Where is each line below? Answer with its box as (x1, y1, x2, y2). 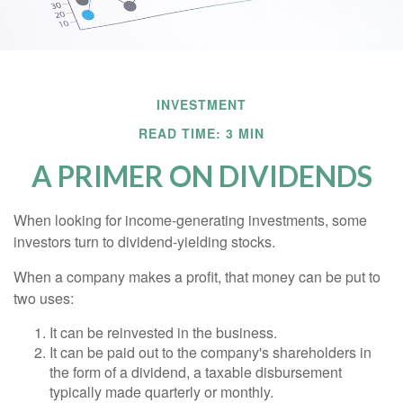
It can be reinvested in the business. (49, 322, 277, 343)
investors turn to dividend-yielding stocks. (13, 231, 275, 252)
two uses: (13, 288, 74, 309)
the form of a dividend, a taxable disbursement (49, 362, 342, 382)
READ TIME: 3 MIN (139, 124, 264, 142)
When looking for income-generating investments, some (13, 210, 367, 230)
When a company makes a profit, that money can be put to (13, 266, 381, 287)
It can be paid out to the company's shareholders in (49, 342, 372, 363)
